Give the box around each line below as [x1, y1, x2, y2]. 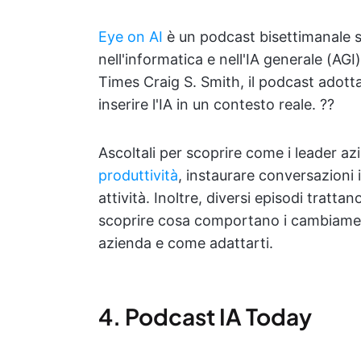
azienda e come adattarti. [98, 234, 273, 252]
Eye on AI [98, 28, 163, 46]
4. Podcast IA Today [98, 302, 312, 331]
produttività [98, 167, 178, 185]
